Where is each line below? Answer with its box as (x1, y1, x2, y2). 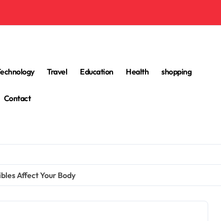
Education (80, 67, 113, 76)
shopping (161, 67, 192, 76)
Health (126, 67, 149, 76)
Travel (47, 67, 68, 76)
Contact (3, 93, 31, 103)
